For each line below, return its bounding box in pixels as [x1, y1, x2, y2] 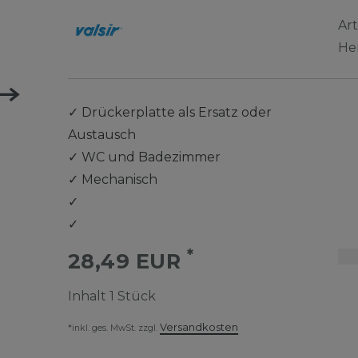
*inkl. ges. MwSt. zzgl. [67, 323, 160, 333]
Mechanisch [81, 172, 157, 187]
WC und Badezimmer [81, 149, 221, 165]
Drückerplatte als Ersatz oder [81, 105, 272, 120]
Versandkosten [159, 320, 238, 333]
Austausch [67, 127, 136, 142]
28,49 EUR [67, 249, 187, 273]
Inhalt [67, 288, 109, 304]
